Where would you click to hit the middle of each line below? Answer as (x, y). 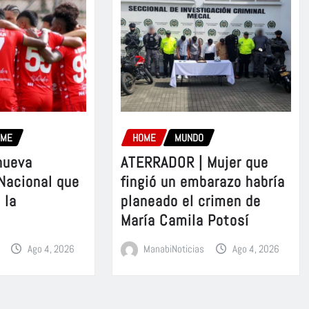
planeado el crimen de (190, 201)
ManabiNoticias (174, 249)
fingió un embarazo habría (202, 182)
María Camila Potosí (185, 220)
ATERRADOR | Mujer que (194, 162)
